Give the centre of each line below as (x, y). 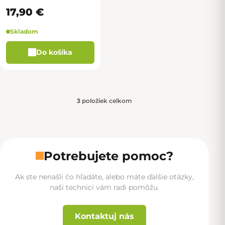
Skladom (24, 31)
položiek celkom (106, 100)
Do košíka (54, 52)
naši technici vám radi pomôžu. (104, 187)
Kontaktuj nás (104, 216)
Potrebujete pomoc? (108, 156)
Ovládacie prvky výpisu (161, 118)
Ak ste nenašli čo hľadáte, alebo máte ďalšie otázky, (104, 177)
